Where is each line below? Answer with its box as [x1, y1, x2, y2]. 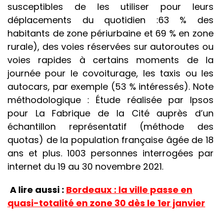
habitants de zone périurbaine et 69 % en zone [7, 27, 214, 40]
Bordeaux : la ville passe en [66, 184, 192, 196]
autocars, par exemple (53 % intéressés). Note [7, 80, 214, 93]
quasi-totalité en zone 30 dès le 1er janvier [7, 197, 205, 210]
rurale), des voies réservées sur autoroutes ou [7, 40, 214, 53]
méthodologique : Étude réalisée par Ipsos [7, 94, 214, 107]
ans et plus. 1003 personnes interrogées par [7, 147, 214, 160]
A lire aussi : [10, 184, 66, 196]
